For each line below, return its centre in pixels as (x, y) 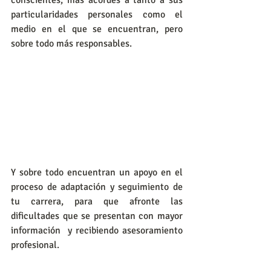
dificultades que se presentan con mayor (97, 216)
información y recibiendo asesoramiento (97, 230)
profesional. (35, 245)
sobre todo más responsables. (73, 43)
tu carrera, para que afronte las (97, 201)
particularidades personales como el (97, 14)
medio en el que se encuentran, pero (97, 29)
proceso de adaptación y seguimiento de (97, 187)
